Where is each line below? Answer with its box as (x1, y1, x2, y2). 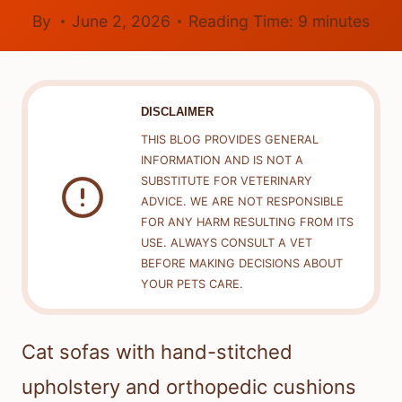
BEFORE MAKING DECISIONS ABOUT (140, 257, 343, 271)
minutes (312, 12, 371, 31)
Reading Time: (188, 12, 294, 31)
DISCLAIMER (140, 104, 214, 118)
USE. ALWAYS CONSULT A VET (140, 236, 312, 250)
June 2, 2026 (72, 12, 171, 31)
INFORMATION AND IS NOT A (140, 153, 303, 168)
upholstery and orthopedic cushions (22, 375, 356, 399)
